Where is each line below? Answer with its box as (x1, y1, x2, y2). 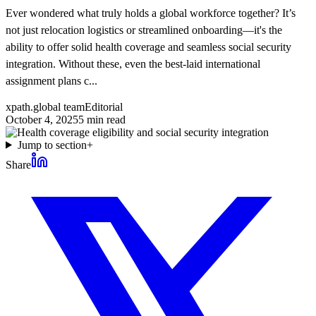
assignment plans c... (6, 74, 97, 87)
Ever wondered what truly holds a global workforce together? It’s (6, 6, 296, 19)
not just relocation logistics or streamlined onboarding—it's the (6, 23, 282, 36)
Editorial (85, 100, 123, 113)
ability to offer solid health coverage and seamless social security (6, 40, 291, 53)
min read (84, 113, 126, 126)
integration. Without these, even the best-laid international (6, 57, 260, 70)
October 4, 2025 (6, 113, 78, 126)
